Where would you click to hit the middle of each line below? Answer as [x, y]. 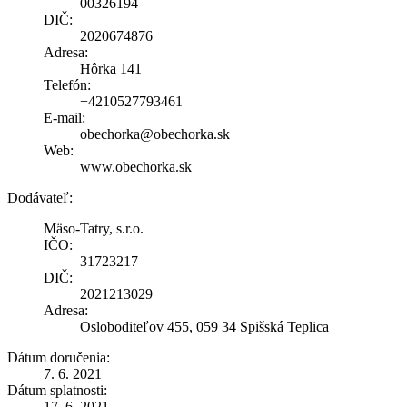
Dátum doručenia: [59, 357]
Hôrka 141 [111, 68]
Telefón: [67, 84]
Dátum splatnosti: [57, 390]
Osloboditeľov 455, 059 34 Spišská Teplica [204, 326]
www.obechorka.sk [136, 166]
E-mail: [65, 117]
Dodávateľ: [40, 197]
